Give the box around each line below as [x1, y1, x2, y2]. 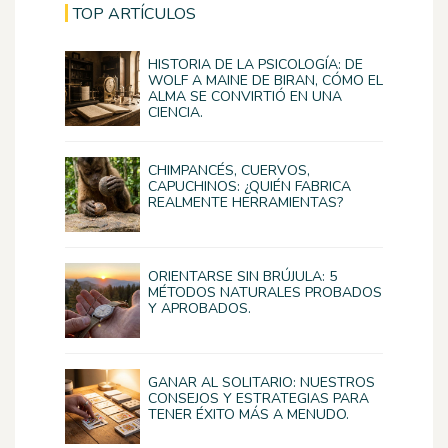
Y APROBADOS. [148, 299, 251, 319]
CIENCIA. [148, 103, 203, 123]
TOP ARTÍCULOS [73, 3, 196, 26]
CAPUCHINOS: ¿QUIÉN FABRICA [148, 177, 351, 197]
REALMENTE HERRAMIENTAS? [148, 193, 343, 213]
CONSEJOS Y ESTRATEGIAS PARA [148, 389, 369, 409]
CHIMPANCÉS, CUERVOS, [148, 161, 310, 181]
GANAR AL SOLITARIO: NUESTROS [148, 373, 375, 393]
